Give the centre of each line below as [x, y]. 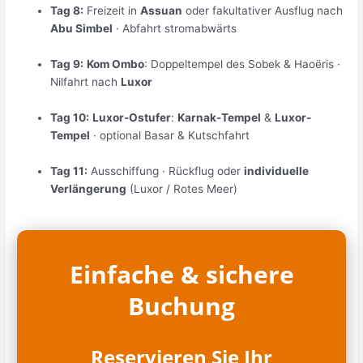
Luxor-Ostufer [132, 118]
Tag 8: [67, 11]
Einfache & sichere [181, 275]
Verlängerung [89, 189]
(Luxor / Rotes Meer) [182, 189]
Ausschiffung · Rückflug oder [166, 171]
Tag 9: [67, 64]
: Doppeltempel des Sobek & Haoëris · [243, 64]
